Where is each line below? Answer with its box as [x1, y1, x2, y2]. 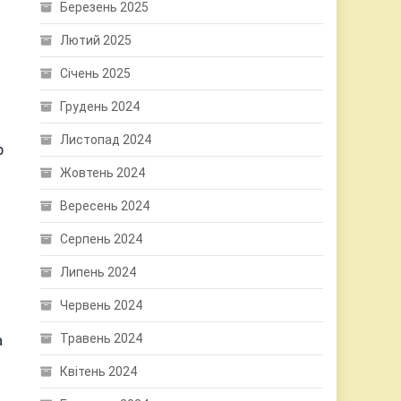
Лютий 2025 [60, 33, 132, 47]
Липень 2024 [60, 265, 137, 279]
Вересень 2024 [60, 199, 150, 213]
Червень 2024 [60, 298, 143, 312]
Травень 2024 [60, 331, 143, 346]
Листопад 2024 [60, 132, 152, 147]
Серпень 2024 [60, 232, 143, 246]
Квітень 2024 [60, 364, 138, 379]
